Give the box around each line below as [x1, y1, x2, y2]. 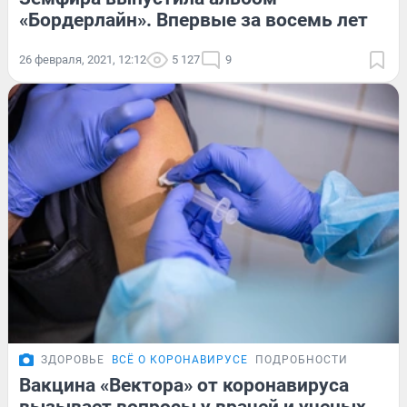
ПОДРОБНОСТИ [255, 353, 348, 367]
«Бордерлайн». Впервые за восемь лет [19, 8, 368, 31]
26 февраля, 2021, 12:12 [19, 52, 146, 66]
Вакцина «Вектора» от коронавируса [19, 374, 349, 397]
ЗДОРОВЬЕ [41, 353, 104, 367]
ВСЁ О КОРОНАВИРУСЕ [112, 353, 248, 367]
